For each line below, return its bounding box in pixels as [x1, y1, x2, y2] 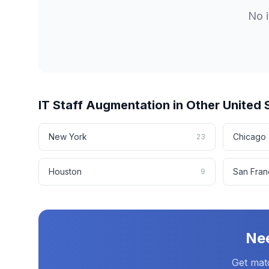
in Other [170, 98, 223, 112]
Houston [49, 166, 82, 177]
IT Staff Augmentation [38, 98, 170, 112]
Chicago [233, 131, 266, 142]
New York [49, 131, 87, 142]
